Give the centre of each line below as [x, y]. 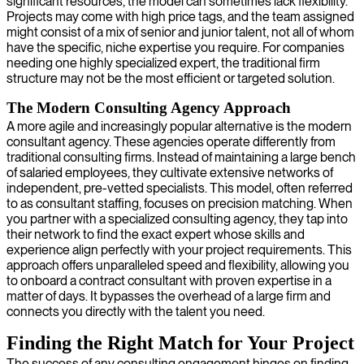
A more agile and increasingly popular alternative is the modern [179, 126]
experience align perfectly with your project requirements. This [179, 249]
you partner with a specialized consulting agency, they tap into [177, 219]
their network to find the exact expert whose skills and [156, 234]
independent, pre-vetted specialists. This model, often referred [180, 188]
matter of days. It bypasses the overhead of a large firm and [169, 296]
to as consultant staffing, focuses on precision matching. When [180, 203]
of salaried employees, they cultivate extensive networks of [170, 172]
